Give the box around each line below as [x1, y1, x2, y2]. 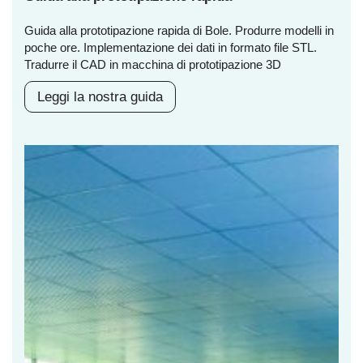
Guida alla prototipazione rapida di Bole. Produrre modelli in [24, 23, 334, 38]
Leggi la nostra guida [37, 89, 163, 105]
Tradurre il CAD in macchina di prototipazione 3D [24, 58, 281, 72]
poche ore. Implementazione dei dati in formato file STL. [24, 41, 317, 55]
